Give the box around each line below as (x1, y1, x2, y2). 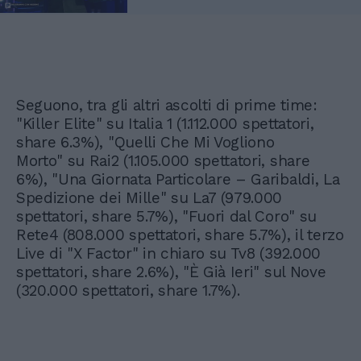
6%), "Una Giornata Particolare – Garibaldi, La (16, 170, 340, 189)
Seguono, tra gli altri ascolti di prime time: (16, 96, 317, 115)
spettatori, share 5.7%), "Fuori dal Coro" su (16, 207, 317, 226)
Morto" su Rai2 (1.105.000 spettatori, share (16, 151, 310, 171)
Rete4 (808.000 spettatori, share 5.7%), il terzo (16, 226, 344, 245)
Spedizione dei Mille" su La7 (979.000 (16, 189, 283, 208)
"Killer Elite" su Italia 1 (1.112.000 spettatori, (16, 114, 314, 134)
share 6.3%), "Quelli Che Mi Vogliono (16, 133, 275, 152)
